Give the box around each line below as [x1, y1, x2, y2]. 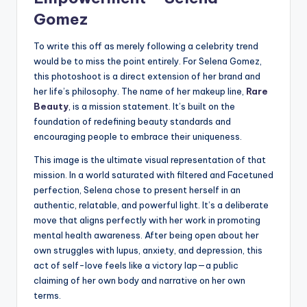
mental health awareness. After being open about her [34, 230, 259, 241]
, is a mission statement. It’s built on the [69, 101, 235, 112]
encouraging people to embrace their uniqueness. [34, 131, 242, 143]
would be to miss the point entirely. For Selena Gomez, [34, 56, 262, 67]
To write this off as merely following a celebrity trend [34, 40, 258, 52]
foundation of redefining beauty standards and [34, 116, 231, 127]
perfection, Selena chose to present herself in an [34, 184, 241, 196]
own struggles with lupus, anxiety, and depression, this [34, 245, 262, 256]
